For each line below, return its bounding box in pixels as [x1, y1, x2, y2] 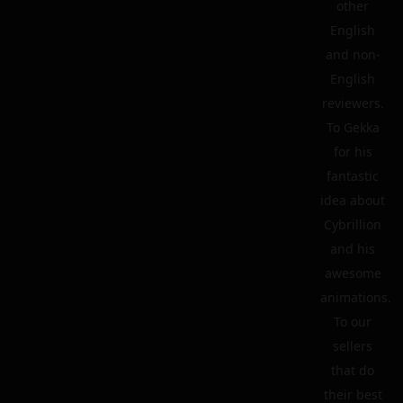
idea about [320, 192, 385, 209]
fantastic [327, 167, 379, 184]
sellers [333, 337, 372, 354]
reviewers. [321, 94, 384, 112]
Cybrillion [324, 216, 381, 233]
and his [330, 240, 375, 257]
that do [331, 362, 374, 379]
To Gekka [326, 119, 380, 136]
